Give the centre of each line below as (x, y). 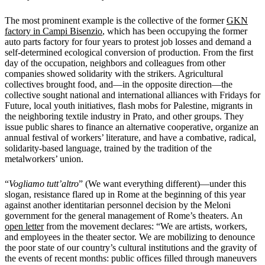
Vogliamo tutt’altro (44, 183)
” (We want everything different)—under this (162, 183)
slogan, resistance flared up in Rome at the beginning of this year (125, 194)
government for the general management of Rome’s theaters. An (124, 215)
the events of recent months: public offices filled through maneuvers (131, 258)
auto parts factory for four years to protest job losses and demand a (128, 41)
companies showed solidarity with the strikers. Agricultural (114, 73)
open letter (24, 226)
